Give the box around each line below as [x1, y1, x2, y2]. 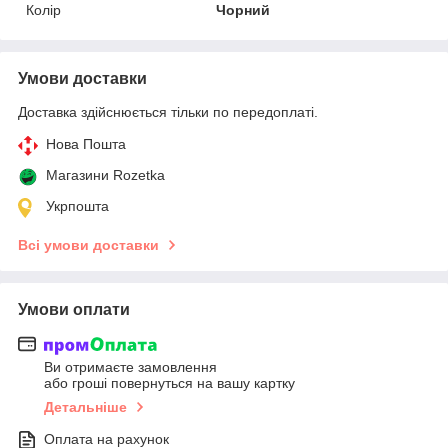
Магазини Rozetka [46, 166, 165, 183]
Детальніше [44, 399, 127, 416]
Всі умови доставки [18, 236, 159, 253]
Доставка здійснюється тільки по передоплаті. [18, 103, 318, 120]
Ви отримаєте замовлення [44, 359, 217, 376]
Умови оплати [18, 300, 130, 318]
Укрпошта [46, 197, 109, 214]
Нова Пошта [46, 135, 126, 152]
